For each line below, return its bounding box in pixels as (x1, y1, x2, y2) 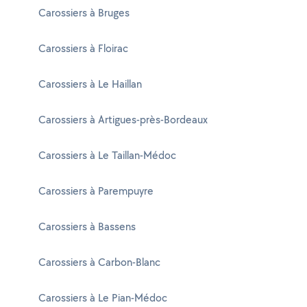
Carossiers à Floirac (38, 41, 128, 56)
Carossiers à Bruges (38, 5, 130, 20)
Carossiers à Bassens (38, 219, 136, 234)
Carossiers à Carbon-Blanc (38, 255, 160, 269)
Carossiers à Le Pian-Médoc (38, 291, 167, 305)
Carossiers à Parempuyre (38, 184, 153, 198)
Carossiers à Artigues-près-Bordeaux (38, 112, 208, 127)
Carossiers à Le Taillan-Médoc (38, 148, 176, 162)
